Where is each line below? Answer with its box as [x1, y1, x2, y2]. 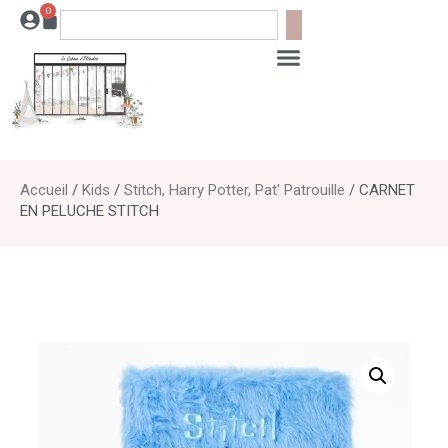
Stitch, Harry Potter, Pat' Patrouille [124, 180, 345, 199]
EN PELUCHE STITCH [20, 201, 159, 220]
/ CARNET [345, 180, 415, 199]
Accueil [20, 180, 68, 199]
